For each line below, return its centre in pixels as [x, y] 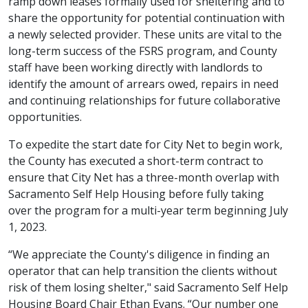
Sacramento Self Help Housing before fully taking [136, 194]
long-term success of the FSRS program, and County [143, 51]
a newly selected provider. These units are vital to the [145, 35]
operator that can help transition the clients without [143, 271]
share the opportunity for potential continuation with [146, 18]
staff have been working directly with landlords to [135, 68]
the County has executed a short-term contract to [136, 161]
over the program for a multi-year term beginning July [148, 211]
